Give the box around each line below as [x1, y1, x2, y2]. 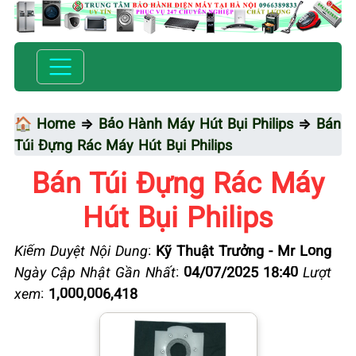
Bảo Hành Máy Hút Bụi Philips [99, 113, 293, 133]
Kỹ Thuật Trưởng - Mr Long [156, 240, 331, 260]
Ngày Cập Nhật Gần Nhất [14, 261, 176, 281]
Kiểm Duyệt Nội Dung [14, 240, 148, 260]
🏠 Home [14, 113, 75, 133]
